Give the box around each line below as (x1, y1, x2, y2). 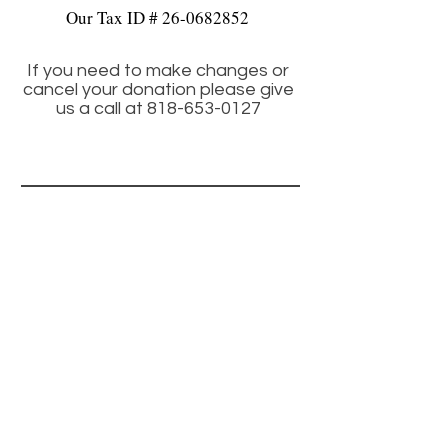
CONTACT (122, 211, 198, 234)
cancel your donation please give (22, 80, 294, 99)
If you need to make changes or (27, 61, 289, 80)
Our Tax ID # (65, 6, 162, 29)
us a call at (55, 99, 147, 118)
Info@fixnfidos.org (106, 259, 214, 278)
